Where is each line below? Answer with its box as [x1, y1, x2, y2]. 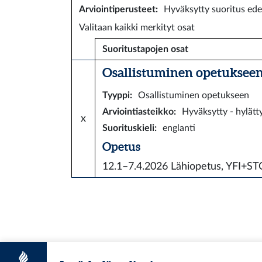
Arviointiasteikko [102, 107, 174, 116]
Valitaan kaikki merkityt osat [79, 23, 195, 32]
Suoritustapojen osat [102, 44, 188, 54]
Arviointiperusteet [79, 5, 156, 14]
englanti [163, 123, 195, 133]
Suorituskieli [102, 123, 154, 133]
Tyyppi [102, 91, 130, 100]
